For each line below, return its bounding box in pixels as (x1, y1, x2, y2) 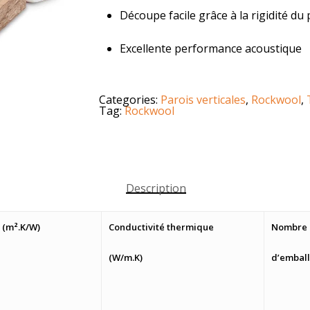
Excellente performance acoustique (119, 41, 302, 56)
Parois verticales (160, 92, 246, 107)
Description (125, 181, 186, 196)
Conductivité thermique (109, 221, 214, 233)
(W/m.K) (109, 250, 143, 264)
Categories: (98, 92, 161, 107)
